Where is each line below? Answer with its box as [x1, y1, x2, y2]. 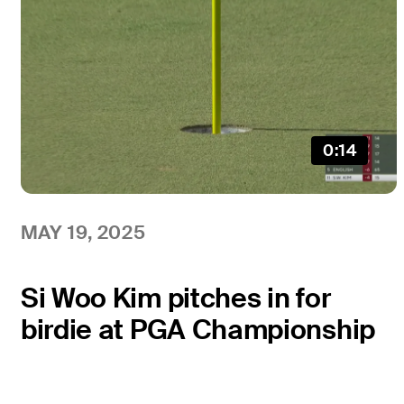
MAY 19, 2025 [20, 219, 146, 244]
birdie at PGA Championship [20, 312, 375, 348]
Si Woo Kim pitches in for [20, 280, 331, 317]
